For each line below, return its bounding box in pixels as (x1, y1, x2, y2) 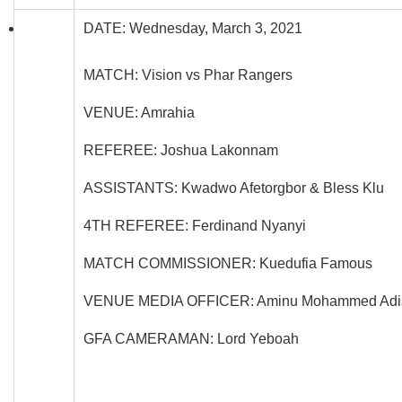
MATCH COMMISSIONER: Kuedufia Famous (83, 255, 372, 271)
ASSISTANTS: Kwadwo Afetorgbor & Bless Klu (83, 179, 384, 196)
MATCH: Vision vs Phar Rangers (83, 66, 293, 83)
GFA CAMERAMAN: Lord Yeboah (83, 330, 299, 346)
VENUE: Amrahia (83, 104, 195, 120)
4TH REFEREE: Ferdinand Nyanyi (83, 217, 306, 233)
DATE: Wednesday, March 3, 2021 (83, 20, 302, 36)
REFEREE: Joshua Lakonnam (83, 142, 278, 158)
